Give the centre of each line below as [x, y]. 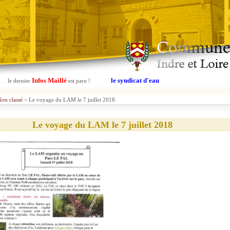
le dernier [19, 81]
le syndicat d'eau [135, 80]
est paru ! [79, 81]
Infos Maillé [49, 80]
